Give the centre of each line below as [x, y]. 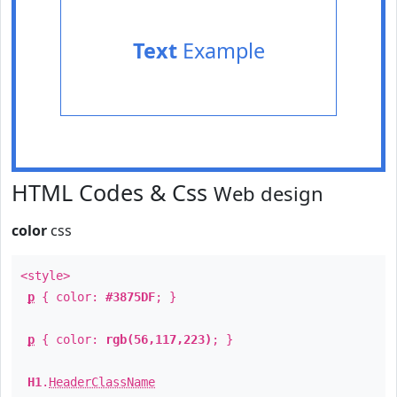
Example [221, 51]
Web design [269, 193]
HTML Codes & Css [113, 192]
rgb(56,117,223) [159, 339]
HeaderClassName [102, 382]
